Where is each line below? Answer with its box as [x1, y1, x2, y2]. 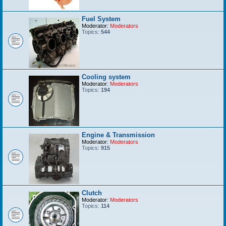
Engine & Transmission [82, 131, 155, 139]
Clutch [82, 189, 102, 197]
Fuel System [82, 15, 121, 23]
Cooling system [82, 73, 131, 81]
